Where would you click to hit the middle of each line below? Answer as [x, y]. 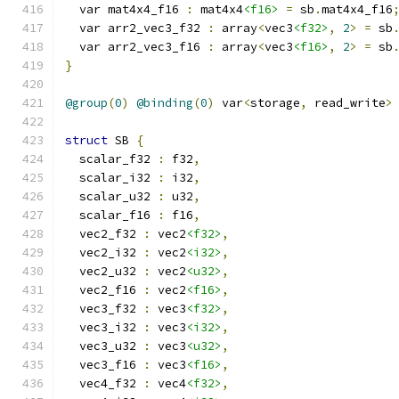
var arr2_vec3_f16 [136, 47]
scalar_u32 [111, 196]
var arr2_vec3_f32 [136, 28]
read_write [346, 103]
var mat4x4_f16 [126, 9]
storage [275, 103]
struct [86, 140]
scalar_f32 [111, 159]
